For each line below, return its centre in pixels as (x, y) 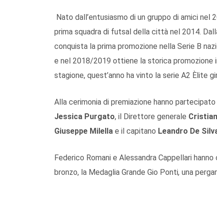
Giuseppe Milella (84, 131)
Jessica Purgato (85, 116)
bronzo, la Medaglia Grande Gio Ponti (116, 172)
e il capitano (135, 131)
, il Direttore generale (152, 116)
